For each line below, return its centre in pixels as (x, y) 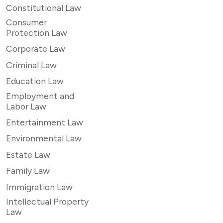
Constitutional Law (44, 7)
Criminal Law (31, 65)
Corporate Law (36, 49)
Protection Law (37, 33)
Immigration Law (39, 187)
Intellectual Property (47, 201)
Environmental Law (44, 138)
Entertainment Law (45, 122)
